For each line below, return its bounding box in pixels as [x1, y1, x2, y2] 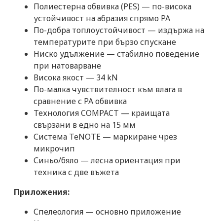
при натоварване [34, 60, 101, 71]
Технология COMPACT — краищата [34, 107, 170, 118]
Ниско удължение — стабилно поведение [34, 48, 199, 59]
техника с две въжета [34, 166, 119, 178]
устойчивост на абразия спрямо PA [34, 12, 170, 24]
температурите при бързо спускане [34, 36, 176, 47]
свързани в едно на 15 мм [34, 119, 136, 130]
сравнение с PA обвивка [34, 95, 127, 107]
